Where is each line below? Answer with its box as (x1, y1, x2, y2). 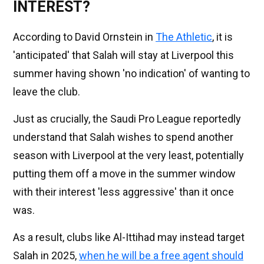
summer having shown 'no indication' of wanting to (13, 67, 250, 80)
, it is (212, 31, 233, 44)
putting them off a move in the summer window (13, 167, 236, 180)
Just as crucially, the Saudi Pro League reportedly (13, 113, 241, 126)
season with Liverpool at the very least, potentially (13, 149, 244, 162)
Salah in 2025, (13, 249, 79, 262)
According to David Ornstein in (13, 31, 156, 44)
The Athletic (156, 31, 212, 44)
